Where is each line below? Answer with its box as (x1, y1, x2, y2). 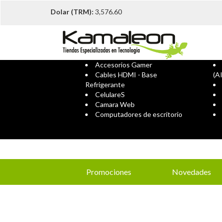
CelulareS (95, 90, 125, 99)
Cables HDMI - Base (95, 70, 157, 79)
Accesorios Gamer (95, 60, 152, 69)
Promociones (86, 167, 131, 176)
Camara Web (95, 100, 135, 109)
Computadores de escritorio (95, 110, 182, 118)
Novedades (172, 167, 211, 176)
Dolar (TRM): (51, 7, 94, 16)
